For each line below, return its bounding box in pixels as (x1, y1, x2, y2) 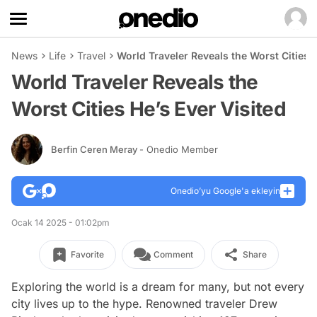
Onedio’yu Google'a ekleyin (171, 185, 280, 196)
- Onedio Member (139, 143, 218, 155)
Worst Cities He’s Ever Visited (11, 97, 286, 121)
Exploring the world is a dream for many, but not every (11, 279, 304, 294)
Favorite (70, 249, 104, 260)
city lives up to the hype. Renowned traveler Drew (11, 296, 277, 311)
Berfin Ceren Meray (51, 143, 139, 155)
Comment (153, 249, 193, 260)
